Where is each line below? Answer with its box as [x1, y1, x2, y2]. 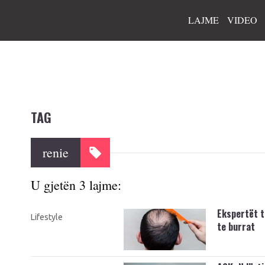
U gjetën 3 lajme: [31, 176, 121, 193]
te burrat [216, 219, 255, 234]
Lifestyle [31, 212, 63, 222]
